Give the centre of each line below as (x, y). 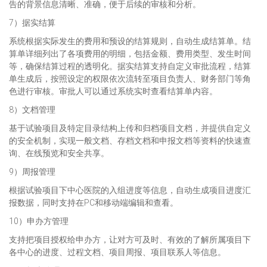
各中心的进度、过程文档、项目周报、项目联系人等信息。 (117, 252)
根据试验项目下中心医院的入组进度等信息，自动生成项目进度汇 (130, 190)
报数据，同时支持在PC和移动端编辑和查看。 (94, 203)
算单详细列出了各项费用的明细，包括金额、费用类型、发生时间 (130, 54)
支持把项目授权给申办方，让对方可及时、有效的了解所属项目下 (130, 240)
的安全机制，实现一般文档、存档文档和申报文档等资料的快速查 (130, 141)
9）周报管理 (32, 172)
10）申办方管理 (39, 221)
